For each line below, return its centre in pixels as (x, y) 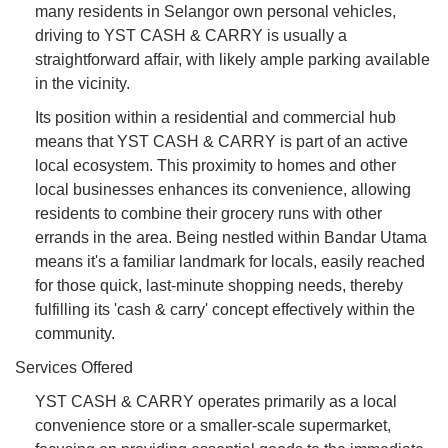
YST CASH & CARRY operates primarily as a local (216, 401)
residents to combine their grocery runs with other (208, 213)
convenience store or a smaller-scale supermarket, (213, 425)
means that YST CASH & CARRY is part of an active (221, 141)
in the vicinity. (82, 83)
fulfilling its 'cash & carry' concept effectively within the (225, 309)
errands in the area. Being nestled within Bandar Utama (231, 237)
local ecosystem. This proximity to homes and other (215, 165)
